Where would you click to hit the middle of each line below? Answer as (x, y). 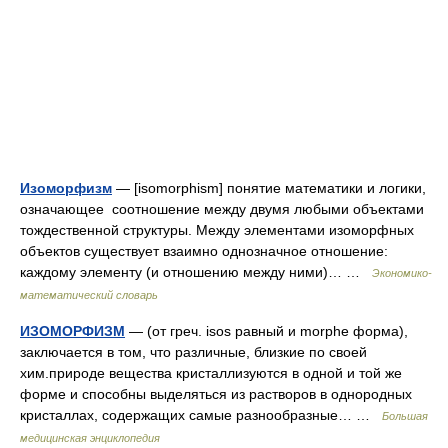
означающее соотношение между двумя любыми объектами (222, 209)
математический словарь (89, 295)
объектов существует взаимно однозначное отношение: (204, 251)
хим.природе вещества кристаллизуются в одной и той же (211, 373)
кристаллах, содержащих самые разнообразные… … (201, 415)
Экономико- (402, 273)
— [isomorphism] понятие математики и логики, (271, 188)
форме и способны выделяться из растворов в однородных (216, 394)
